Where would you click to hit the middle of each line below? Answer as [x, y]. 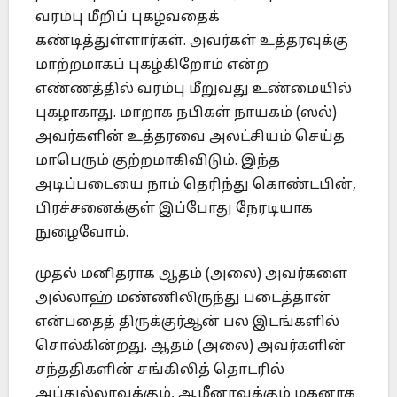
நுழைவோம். [82, 234]
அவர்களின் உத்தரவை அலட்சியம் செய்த [190, 138]
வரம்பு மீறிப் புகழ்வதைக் [128, 18]
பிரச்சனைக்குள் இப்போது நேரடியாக [174, 210]
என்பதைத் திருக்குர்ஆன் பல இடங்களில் [187, 323]
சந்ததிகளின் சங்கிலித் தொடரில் [160, 371]
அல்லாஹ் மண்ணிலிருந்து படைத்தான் [183, 299]
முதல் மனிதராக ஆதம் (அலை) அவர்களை [191, 275]
